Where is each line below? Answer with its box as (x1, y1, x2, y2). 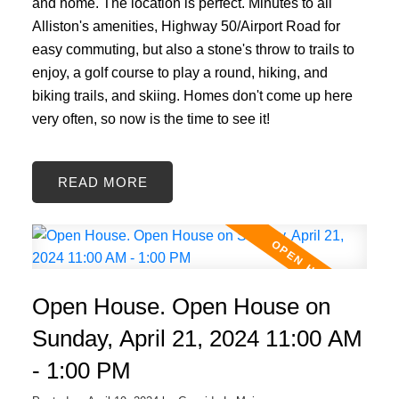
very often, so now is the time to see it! (31, 110, 270, 126)
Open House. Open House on (31, 292, 330, 320)
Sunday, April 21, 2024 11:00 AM (31, 324, 362, 352)
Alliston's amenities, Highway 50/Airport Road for (31, 17, 340, 34)
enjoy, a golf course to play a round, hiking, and (31, 63, 328, 80)
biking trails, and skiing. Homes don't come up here (31, 86, 353, 103)
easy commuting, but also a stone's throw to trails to (31, 40, 354, 57)
